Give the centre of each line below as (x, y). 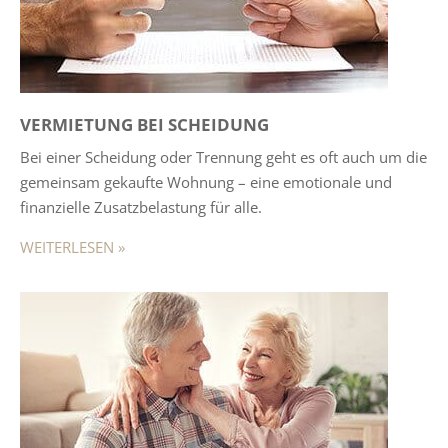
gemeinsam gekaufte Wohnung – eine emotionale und (206, 181)
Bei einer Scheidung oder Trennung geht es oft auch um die (223, 156)
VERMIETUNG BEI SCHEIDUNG (144, 125)
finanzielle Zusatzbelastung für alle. (141, 206)
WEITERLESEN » (72, 246)
